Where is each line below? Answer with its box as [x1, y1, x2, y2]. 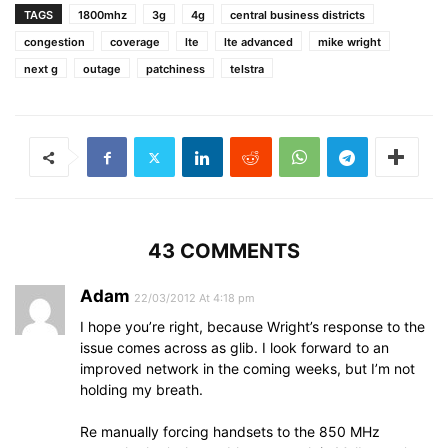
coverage [110, 35, 160, 49]
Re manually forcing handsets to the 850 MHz [80, 423, 380, 440]
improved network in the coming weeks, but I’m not [80, 360, 415, 377]
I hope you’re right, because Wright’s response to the [80, 318, 425, 335]
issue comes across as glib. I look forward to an [80, 339, 389, 356]
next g [24, 62, 58, 76]
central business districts [230, 8, 365, 22]
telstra [230, 62, 264, 76]
